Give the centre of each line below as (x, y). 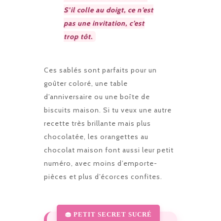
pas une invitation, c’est (104, 23)
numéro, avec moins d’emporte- (101, 163)
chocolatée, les (72, 136)
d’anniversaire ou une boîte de (97, 96)
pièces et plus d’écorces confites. (103, 176)
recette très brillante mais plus (97, 123)
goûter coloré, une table (86, 83)
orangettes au (124, 136)
